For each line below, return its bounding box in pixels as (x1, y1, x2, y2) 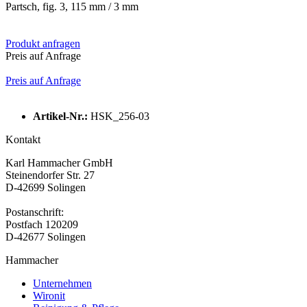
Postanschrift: (5, 206, 64, 218)
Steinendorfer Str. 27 (5, 169, 95, 181)
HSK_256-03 (90, 110, 149, 122)
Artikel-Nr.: (33, 110, 90, 122)
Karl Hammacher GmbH (5, 156, 113, 169)
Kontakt (5, 133, 40, 145)
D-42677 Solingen (5, 230, 86, 243)
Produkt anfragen (5, 37, 80, 49)
